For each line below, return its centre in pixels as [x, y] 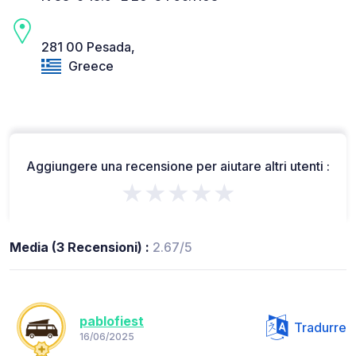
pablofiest [112, 321]
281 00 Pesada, [88, 47]
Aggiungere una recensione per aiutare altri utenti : [178, 166]
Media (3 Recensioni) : [81, 247]
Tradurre [320, 327]
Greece [89, 66]
